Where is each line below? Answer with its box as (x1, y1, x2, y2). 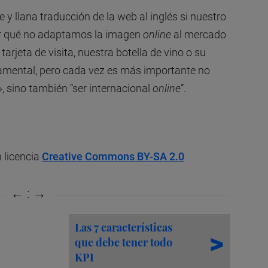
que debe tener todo (75, 234, 173, 249)
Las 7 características (75, 220, 173, 234)
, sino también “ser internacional (2, 81, 153, 95)
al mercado (170, 28, 226, 41)
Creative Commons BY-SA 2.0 (41, 150, 184, 163)
